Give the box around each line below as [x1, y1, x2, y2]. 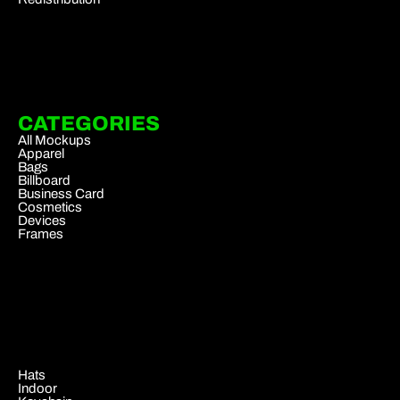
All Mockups [18, 132, 91, 147]
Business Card [18, 186, 104, 201]
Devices [18, 212, 66, 228]
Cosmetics [18, 199, 82, 214]
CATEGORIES [18, 112, 160, 135]
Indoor [18, 380, 57, 396]
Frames [18, 226, 63, 241]
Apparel [18, 146, 64, 161]
